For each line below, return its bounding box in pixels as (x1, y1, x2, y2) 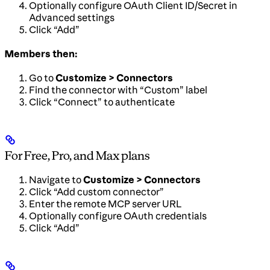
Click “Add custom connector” (29, 186, 164, 198)
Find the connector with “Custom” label (29, 83, 207, 96)
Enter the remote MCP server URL (29, 198, 181, 210)
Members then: (5, 47, 77, 60)
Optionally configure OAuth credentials (29, 210, 207, 222)
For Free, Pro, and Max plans (5, 148, 149, 163)
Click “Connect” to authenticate (29, 95, 175, 108)
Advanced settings (29, 11, 115, 24)
